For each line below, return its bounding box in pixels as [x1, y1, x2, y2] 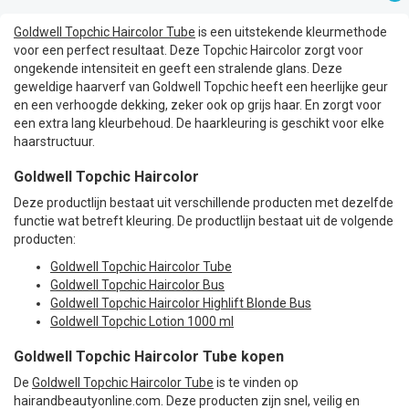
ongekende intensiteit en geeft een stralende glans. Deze [14, 60, 342, 76]
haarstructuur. [14, 133, 95, 149]
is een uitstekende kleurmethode [195, 24, 387, 39]
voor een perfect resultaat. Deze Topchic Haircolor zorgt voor [14, 42, 363, 58]
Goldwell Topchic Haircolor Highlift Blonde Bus [50, 295, 311, 310]
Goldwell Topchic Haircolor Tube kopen [14, 347, 284, 365]
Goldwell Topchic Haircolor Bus [50, 277, 225, 292]
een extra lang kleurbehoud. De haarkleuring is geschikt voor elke [14, 115, 384, 131]
